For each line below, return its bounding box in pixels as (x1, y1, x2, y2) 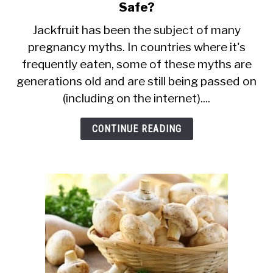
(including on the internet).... (63, 91, 210, 105)
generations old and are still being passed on (16, 74, 257, 88)
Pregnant (136, 40, 191, 54)
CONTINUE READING (91, 123, 182, 135)
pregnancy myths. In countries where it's (27, 40, 246, 54)
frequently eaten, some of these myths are (21, 57, 252, 71)
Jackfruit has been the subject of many (32, 23, 241, 37)
